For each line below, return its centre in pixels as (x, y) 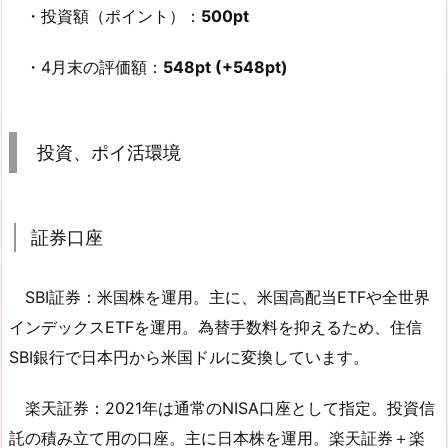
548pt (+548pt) (225, 66)
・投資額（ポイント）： (105, 16)
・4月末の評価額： (86, 66)
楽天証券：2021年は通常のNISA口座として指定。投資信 (222, 407)
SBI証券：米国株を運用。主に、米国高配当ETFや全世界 (219, 296)
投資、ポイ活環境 (109, 152)
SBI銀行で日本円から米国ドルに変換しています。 (189, 356)
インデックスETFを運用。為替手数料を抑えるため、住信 (215, 326)
